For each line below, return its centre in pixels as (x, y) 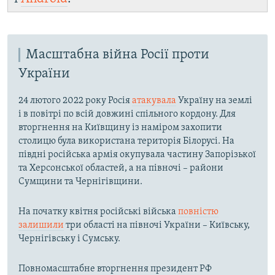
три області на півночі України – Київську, (157, 225)
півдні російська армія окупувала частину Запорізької (137, 154)
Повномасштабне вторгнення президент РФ (115, 269)
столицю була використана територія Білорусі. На (126, 141)
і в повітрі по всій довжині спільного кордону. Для (127, 114)
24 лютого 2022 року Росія (75, 100)
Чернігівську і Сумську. (69, 238)
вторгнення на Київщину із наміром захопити (120, 127)
